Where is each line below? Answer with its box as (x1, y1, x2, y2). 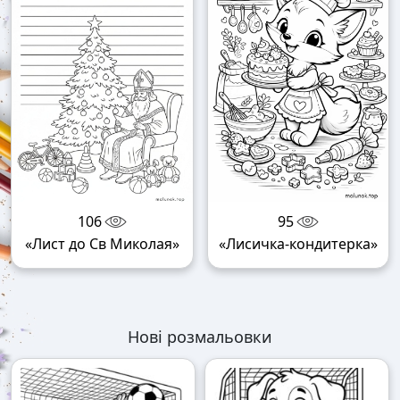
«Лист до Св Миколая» (24, 233, 179, 254)
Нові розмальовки (128, 325, 272, 347)
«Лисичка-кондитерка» (218, 233, 378, 254)
